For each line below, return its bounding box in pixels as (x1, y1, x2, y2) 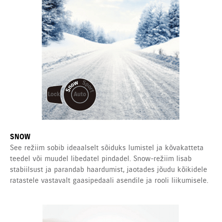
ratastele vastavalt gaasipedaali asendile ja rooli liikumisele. (10, 176, 208, 185)
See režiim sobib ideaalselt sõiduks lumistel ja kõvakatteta (10, 143, 204, 153)
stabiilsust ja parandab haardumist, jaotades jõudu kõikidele (10, 165, 207, 174)
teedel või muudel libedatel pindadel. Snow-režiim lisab (10, 154, 192, 164)
